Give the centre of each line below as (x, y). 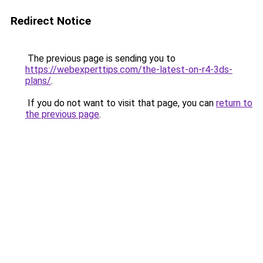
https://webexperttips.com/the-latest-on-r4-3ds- (129, 70)
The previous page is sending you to (100, 58)
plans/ (38, 81)
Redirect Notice (51, 21)
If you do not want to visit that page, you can (121, 103)
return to (234, 103)
